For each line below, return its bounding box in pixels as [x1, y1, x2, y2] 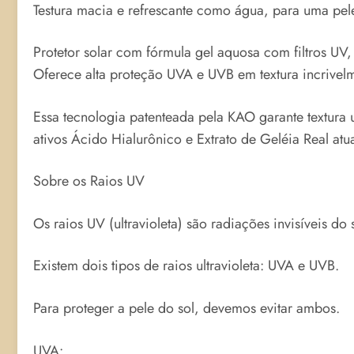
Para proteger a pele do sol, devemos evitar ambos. [33, 298, 340, 319]
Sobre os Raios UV [33, 171, 145, 192]
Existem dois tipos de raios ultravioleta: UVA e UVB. [33, 255, 339, 277]
